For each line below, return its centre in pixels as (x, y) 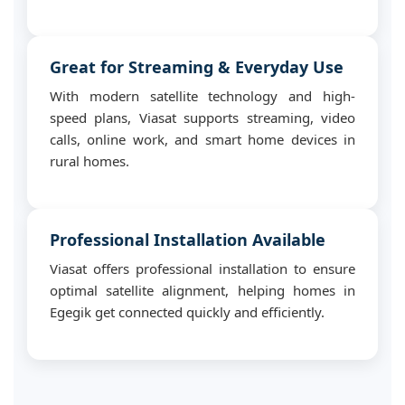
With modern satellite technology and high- (202, 96)
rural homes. (89, 161)
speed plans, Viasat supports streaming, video (202, 118)
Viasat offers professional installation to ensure (202, 268)
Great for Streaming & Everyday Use (197, 67)
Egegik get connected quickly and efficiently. (187, 312)
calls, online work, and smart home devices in (202, 139)
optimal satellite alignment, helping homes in (202, 290)
